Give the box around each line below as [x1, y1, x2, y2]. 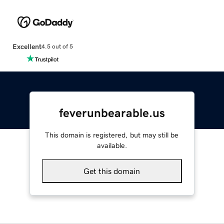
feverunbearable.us [58, 106, 165, 119]
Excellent [12, 42, 41, 50]
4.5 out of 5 [41, 43, 73, 50]
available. [96, 141, 127, 149]
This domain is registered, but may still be [45, 131, 179, 138]
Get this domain [83, 166, 140, 175]
